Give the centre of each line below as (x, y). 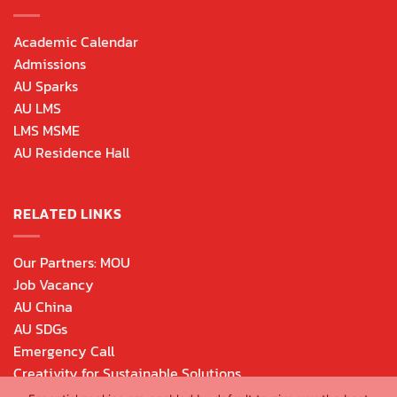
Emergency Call (64, 350)
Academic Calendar (76, 41)
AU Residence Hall (71, 152)
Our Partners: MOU (72, 262)
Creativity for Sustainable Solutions (127, 373)
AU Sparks (46, 86)
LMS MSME (47, 130)
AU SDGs (40, 328)
